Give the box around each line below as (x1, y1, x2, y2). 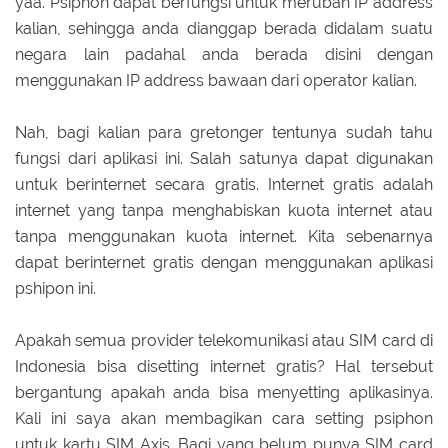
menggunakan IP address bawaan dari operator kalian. (15, 70, 417, 90)
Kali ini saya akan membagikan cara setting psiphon (15, 408, 433, 428)
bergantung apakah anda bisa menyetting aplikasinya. (15, 382, 433, 402)
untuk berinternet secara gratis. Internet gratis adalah (15, 174, 433, 194)
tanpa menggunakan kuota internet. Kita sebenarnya (15, 226, 433, 246)
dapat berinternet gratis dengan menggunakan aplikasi (15, 252, 433, 272)
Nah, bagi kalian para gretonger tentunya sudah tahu (15, 122, 433, 142)
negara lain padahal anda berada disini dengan (15, 44, 433, 64)
